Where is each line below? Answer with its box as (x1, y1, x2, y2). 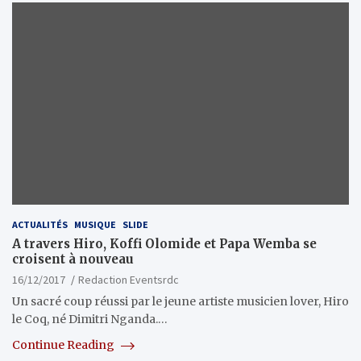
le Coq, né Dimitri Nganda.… (12, 311, 168, 326)
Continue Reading (12, 337, 117, 352)
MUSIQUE (74, 218, 116, 230)
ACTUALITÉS (12, 218, 68, 230)
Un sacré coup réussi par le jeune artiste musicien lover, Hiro (12, 293, 349, 309)
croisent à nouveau (12, 251, 134, 267)
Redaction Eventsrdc (78, 272, 179, 287)
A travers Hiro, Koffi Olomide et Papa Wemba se (12, 235, 317, 251)
